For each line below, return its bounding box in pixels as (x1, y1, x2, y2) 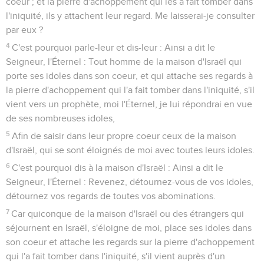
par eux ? (6, 25, 43, 35)
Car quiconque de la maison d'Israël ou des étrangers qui (11, 209, 245, 219)
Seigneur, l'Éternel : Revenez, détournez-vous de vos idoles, (6, 177, 253, 187)
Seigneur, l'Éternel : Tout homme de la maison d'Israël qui (6, 57, 242, 67)
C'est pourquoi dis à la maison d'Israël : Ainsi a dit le (12, 163, 224, 173)
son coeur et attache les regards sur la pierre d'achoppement (6, 237, 255, 247)
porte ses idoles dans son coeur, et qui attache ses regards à (6, 71, 253, 81)
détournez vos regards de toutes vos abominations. (6, 191, 216, 201)
